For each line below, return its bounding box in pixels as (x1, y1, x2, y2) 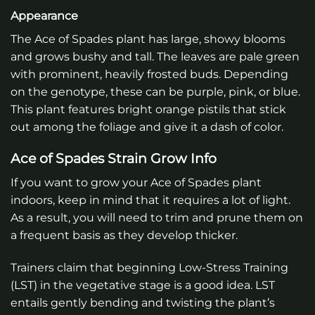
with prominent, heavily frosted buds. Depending (11, 67, 288, 81)
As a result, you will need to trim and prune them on (11, 210, 303, 224)
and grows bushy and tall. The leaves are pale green (11, 49, 300, 63)
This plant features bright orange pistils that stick (11, 102, 286, 116)
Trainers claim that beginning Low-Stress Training (11, 260, 288, 274)
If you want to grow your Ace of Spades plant (11, 175, 262, 189)
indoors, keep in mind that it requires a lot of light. (11, 193, 290, 207)
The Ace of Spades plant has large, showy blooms (11, 32, 285, 46)
